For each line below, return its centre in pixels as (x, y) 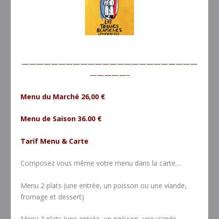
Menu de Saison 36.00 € (61, 119)
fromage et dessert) (53, 197)
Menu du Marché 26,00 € (63, 97)
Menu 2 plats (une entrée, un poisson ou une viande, (104, 185)
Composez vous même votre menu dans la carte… (101, 163)
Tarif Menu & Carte (55, 141)
